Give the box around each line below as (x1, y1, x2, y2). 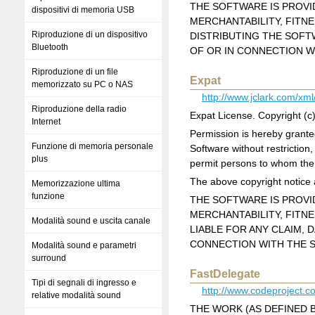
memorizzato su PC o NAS (32, 79, 133, 89)
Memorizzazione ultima (32, 179, 120, 188)
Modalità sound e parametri (32, 240, 136, 250)
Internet (32, 117, 60, 127)
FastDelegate (190, 268, 260, 281)
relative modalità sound (32, 290, 121, 300)
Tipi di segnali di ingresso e (32, 278, 136, 288)
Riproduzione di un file (32, 67, 118, 77)
